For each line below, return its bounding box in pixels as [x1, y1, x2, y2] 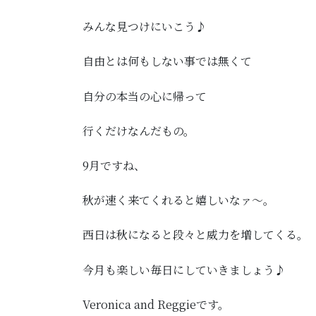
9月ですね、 [83, 157, 145, 174]
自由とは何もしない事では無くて [83, 53, 252, 70]
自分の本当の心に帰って [83, 87, 207, 104]
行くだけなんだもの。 [83, 122, 195, 139]
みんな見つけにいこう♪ [83, 18, 207, 35]
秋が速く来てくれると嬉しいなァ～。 [83, 192, 274, 209]
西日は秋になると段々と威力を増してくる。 [83, 226, 308, 243]
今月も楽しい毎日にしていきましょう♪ [83, 261, 286, 278]
